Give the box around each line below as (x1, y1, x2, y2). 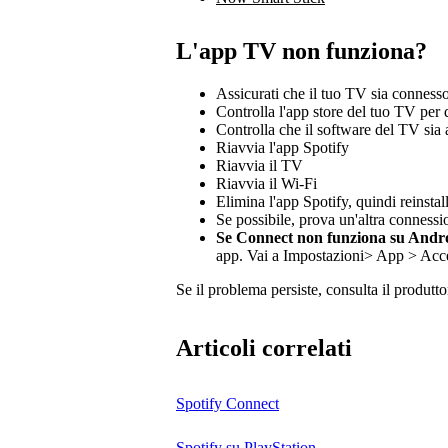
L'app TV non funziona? (176, 38, 427, 65)
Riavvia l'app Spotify (216, 139, 349, 157)
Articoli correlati (176, 335, 352, 362)
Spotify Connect (176, 395, 279, 413)
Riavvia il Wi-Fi (216, 175, 317, 193)
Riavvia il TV (216, 157, 303, 175)
